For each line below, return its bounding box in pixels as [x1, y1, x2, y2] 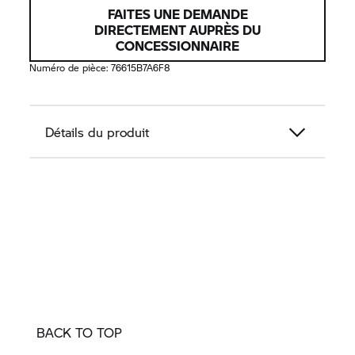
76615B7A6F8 [111, 61, 171, 75]
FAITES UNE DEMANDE [107, 5, 248, 24]
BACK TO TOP [36, 323, 122, 342]
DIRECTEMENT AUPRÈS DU [94, 21, 261, 40]
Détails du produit [45, 123, 150, 142]
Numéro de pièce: [29, 61, 112, 75]
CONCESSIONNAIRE [116, 36, 239, 55]
